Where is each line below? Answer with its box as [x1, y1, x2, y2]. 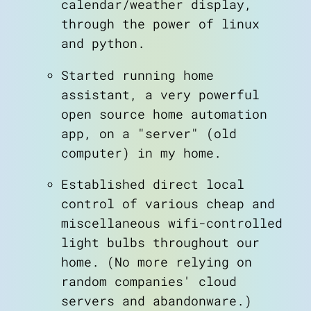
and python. [61, 35, 145, 52]
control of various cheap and [61, 196, 275, 212]
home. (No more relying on [61, 254, 252, 271]
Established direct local [61, 176, 244, 193]
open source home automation [61, 106, 267, 122]
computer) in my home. [61, 144, 221, 161]
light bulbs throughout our [61, 235, 260, 251]
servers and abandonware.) [61, 293, 252, 310]
